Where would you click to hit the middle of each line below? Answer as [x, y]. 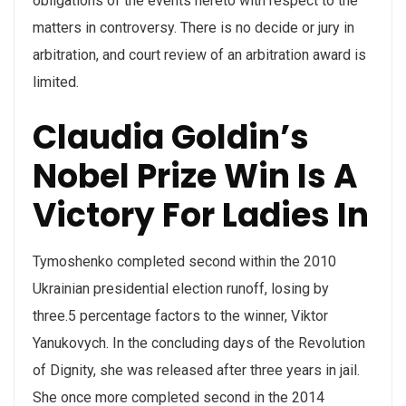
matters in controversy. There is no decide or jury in [193, 28]
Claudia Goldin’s [171, 137]
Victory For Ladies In [201, 215]
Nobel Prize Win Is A [195, 176]
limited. [56, 82]
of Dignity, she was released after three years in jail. [196, 370]
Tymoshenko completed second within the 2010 [184, 261]
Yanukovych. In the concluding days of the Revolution [199, 343]
